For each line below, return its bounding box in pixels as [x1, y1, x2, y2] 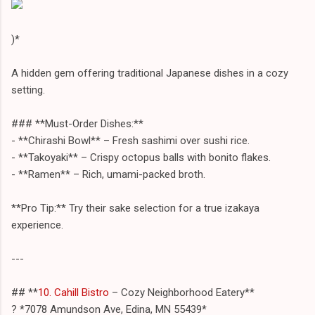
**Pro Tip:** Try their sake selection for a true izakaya [11, 201, 259, 214]
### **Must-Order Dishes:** [11, 117, 143, 130]
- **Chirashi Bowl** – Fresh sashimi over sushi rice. [11, 134, 250, 147]
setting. [11, 83, 45, 96]
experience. [11, 218, 63, 231]
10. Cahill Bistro [38, 285, 109, 299]
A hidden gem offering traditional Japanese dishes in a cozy [11, 66, 288, 79]
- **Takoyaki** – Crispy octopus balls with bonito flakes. [11, 150, 271, 164]
